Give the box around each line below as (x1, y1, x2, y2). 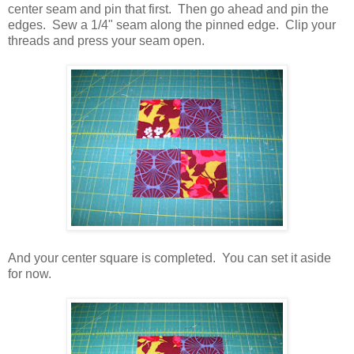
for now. (8, 266, 51, 281)
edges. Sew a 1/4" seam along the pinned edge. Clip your (8, 17, 336, 32)
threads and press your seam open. (8, 33, 205, 47)
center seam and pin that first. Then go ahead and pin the (8, 2, 329, 16)
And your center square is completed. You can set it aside (8, 250, 331, 265)
